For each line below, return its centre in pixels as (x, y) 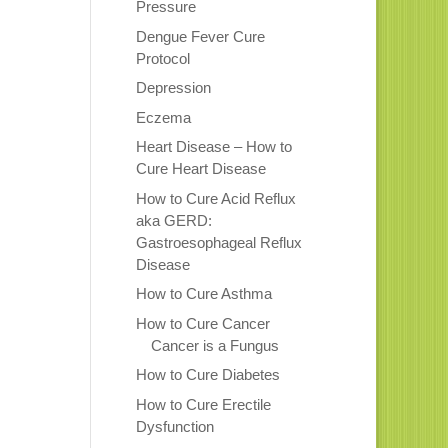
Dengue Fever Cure (200, 36)
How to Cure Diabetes (207, 375)
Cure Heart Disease (200, 169)
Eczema (163, 117)
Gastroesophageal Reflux (218, 242)
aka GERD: (173, 220)
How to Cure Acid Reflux (215, 198)
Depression (173, 88)
